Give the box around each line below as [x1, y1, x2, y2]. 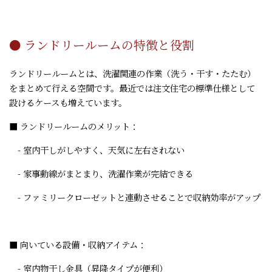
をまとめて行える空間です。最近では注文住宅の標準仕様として [9, 81, 255, 94]
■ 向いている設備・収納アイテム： [9, 238, 146, 251]
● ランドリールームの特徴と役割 [9, 36, 194, 53]
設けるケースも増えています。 [9, 96, 127, 109]
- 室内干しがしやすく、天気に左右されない [9, 143, 185, 156]
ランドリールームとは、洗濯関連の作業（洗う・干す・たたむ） [9, 67, 256, 80]
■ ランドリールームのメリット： [9, 120, 138, 132]
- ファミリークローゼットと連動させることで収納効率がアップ [9, 191, 260, 203]
